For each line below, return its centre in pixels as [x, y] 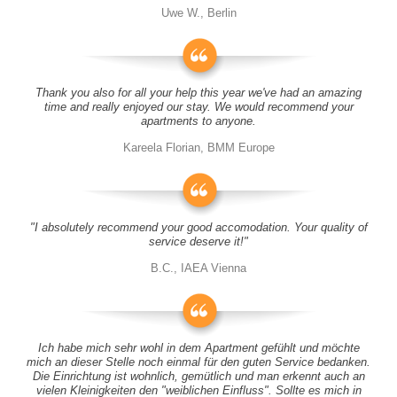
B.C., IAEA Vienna [198, 268]
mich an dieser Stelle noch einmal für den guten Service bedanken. [198, 362]
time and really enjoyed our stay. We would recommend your [198, 107]
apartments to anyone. [198, 121]
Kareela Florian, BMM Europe [198, 148]
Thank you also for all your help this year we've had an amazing [198, 93]
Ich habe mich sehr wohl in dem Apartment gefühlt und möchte [198, 348]
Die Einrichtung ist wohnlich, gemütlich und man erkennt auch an [198, 376]
